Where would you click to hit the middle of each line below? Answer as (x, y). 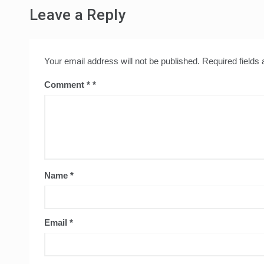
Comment (65, 85)
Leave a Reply (78, 15)
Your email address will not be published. (122, 61)
